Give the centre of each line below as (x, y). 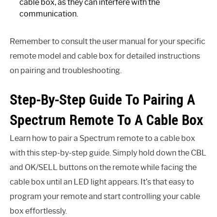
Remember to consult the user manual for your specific (108, 42)
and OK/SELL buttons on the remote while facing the (103, 167)
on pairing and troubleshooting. (66, 71)
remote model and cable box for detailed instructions (105, 56)
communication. (49, 14)
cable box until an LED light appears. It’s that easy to (102, 182)
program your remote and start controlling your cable (105, 196)
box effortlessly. (38, 211)
